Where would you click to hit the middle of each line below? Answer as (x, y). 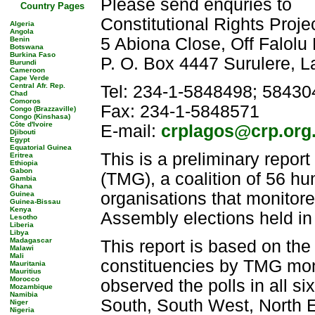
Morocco (25, 279)
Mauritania (28, 263)
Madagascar (31, 240)
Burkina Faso (33, 54)
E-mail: (131, 131)
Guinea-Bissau (35, 201)
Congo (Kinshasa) (40, 116)
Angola (22, 31)
